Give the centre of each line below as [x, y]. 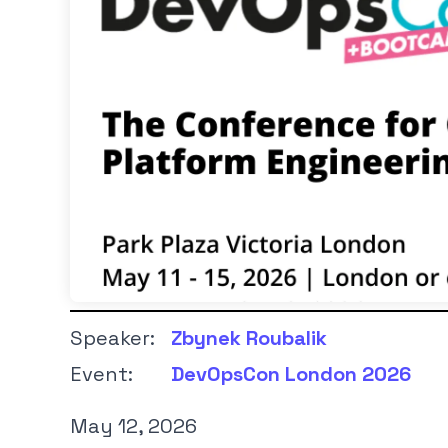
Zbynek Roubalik [249, 337]
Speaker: [112, 337]
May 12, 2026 [133, 425]
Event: [101, 373]
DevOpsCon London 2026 [291, 373]
